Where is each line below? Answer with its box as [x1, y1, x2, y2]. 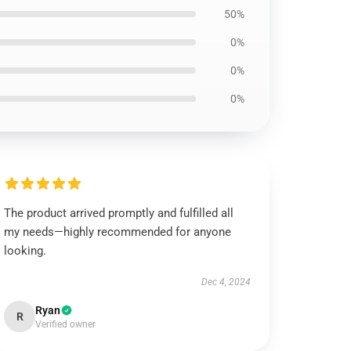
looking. [4, 244, 47, 258]
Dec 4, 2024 [201, 277, 251, 288]
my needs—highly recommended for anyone [4, 225, 232, 239]
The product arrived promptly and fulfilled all [4, 206, 234, 220]
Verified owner [35, 319, 96, 330]
